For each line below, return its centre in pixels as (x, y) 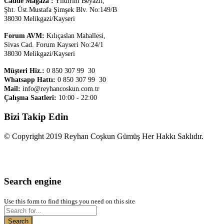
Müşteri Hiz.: (24, 71)
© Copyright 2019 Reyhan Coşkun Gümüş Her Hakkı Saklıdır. (104, 136)
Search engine (32, 181)
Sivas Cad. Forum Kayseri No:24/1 (54, 45)
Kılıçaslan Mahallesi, (75, 36)
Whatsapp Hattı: (30, 80)
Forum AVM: (24, 36)
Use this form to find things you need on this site (69, 201)
